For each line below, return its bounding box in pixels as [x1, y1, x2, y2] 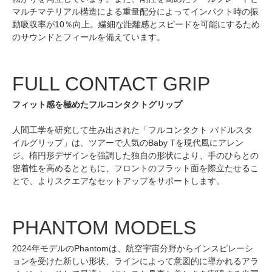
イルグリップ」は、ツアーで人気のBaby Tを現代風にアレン [12, 138, 243, 148]
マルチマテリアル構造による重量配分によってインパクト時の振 [12, 7, 259, 16]
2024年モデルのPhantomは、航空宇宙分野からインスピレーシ [12, 243, 253, 253]
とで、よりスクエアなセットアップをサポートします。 [12, 176, 225, 186]
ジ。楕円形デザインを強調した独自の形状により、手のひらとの [12, 151, 259, 160]
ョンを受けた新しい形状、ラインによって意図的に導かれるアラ [12, 256, 259, 266]
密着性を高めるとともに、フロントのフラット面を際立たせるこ [12, 163, 259, 173]
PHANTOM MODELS [12, 217, 196, 239]
